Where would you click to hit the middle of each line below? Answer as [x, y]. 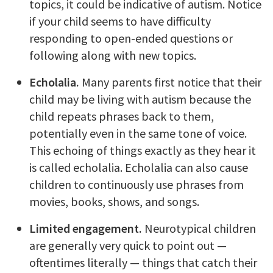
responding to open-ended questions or [131, 38]
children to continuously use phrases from [136, 185]
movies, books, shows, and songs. [114, 202]
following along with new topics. [113, 55]
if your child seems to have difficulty [120, 21]
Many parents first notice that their [170, 82]
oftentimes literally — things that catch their [143, 263]
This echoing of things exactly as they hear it [143, 151]
